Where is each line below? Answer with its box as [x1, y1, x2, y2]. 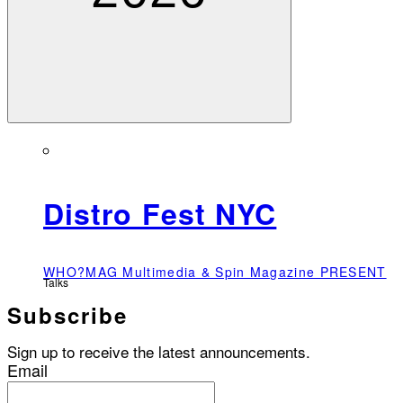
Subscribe [7, 299, 128, 330]
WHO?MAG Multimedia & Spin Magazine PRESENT [43, 262, 387, 281]
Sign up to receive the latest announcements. [7, 339, 310, 363]
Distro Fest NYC [43, 193, 277, 235]
